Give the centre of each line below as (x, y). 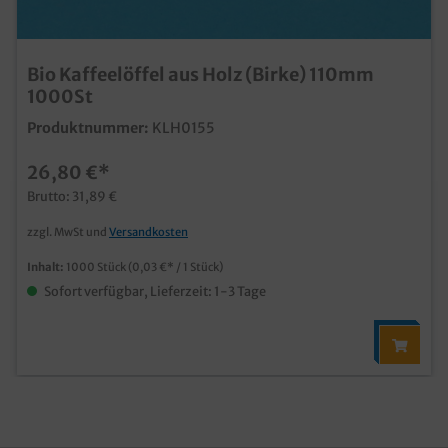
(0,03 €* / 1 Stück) (175, 266)
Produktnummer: (88, 127)
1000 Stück (97, 266)
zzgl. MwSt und (68, 231)
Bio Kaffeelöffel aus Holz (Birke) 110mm (200, 74)
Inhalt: (46, 266)
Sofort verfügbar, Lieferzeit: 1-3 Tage (154, 290)
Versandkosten (148, 231)
